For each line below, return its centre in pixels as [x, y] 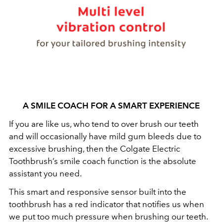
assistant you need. [45, 174]
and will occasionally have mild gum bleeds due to [105, 137]
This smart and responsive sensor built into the [98, 192]
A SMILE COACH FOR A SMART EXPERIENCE [111, 106]
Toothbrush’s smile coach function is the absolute [103, 161]
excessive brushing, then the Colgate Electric [95, 149]
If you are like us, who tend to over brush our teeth [104, 124]
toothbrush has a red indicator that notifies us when [107, 204]
